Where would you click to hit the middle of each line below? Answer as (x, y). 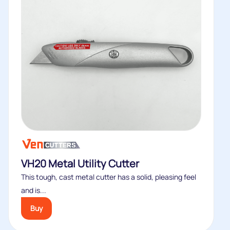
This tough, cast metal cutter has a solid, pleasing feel (109, 177)
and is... (34, 190)
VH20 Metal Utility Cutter (80, 164)
